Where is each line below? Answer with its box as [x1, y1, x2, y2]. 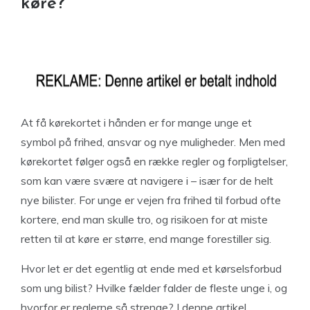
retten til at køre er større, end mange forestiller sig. [21, 232, 271, 246]
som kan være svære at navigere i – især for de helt [21, 174, 273, 188]
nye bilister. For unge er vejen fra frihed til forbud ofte [21, 193, 281, 207]
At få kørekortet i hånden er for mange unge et [21, 116, 252, 129]
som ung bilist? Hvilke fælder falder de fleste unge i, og [21, 281, 287, 295]
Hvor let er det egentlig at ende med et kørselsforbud [21, 262, 282, 275]
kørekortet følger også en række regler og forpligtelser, [21, 154, 288, 168]
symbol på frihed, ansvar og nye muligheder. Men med [21, 135, 285, 149]
